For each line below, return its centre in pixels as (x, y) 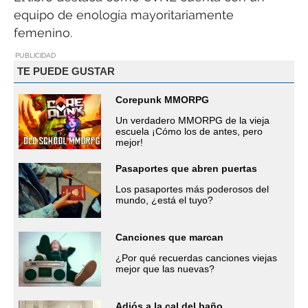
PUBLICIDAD (35, 55)
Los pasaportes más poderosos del (192, 189)
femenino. (43, 33)
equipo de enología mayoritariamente (124, 15)
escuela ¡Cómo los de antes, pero (189, 131)
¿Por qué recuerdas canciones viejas (196, 257)
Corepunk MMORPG (162, 99)
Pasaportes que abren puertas (186, 168)
